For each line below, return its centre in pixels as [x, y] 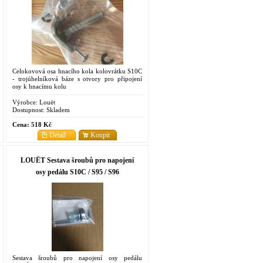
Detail [58, 135]
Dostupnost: [28, 109]
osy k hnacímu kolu [39, 86]
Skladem [57, 109]
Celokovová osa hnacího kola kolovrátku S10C [77, 71]
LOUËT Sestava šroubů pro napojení [77, 160]
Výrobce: [25, 102]
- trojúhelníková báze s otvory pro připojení [77, 78]
